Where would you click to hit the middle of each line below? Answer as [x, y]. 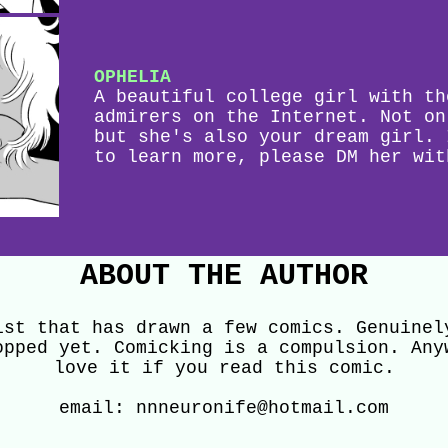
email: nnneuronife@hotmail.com [224, 407]
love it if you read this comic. [224, 367]
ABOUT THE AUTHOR [224, 275]
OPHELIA [132, 76]
